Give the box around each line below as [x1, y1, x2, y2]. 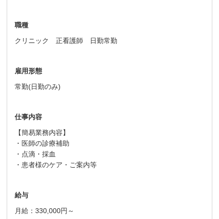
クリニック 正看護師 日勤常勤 [15, 36, 117, 44]
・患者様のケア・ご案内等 [15, 160, 97, 169]
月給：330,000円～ [15, 206, 74, 215]
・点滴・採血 [15, 150, 56, 158]
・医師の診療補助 [15, 139, 69, 147]
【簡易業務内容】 [15, 128, 69, 136]
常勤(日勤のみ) [15, 82, 61, 90]
